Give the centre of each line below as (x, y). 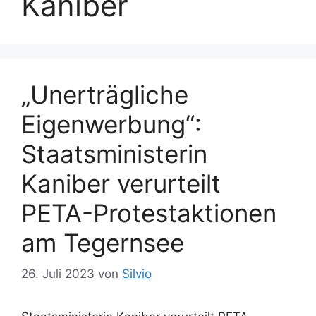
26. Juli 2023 (58, 274)
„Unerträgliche (105, 94)
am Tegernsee (103, 242)
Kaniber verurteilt (121, 183)
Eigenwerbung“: (111, 124)
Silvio (137, 274)
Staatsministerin (114, 153)
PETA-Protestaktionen (149, 213)
